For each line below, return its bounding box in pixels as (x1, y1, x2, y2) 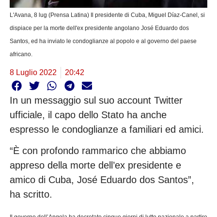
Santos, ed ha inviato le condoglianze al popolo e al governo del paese (10, 38, 197, 45)
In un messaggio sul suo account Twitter (10, 94, 183, 106)
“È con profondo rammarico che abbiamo (10, 145, 186, 156)
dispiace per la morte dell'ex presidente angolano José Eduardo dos (10, 25, 189, 32)
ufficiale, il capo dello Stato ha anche (10, 109, 167, 120)
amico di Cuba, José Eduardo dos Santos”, (10, 174, 194, 186)
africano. (10, 51, 32, 58)
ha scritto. (10, 189, 52, 200)
